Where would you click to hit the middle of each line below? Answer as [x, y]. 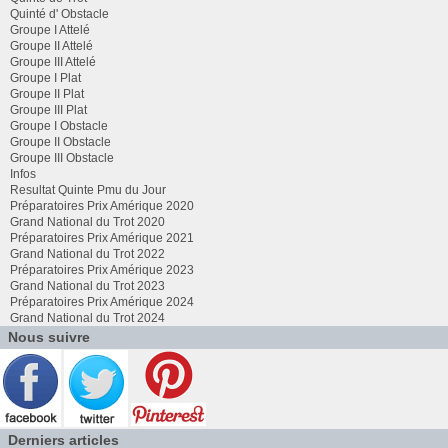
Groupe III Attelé [53, 62]
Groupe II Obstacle [60, 142]
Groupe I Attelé [50, 30]
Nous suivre [49, 338]
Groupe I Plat [45, 78]
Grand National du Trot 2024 [87, 318]
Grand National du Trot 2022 [87, 254]
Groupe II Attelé [51, 46]
